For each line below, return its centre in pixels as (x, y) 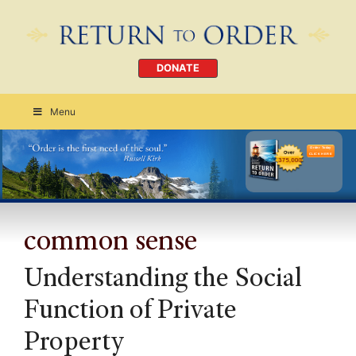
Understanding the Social (163, 280)
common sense (110, 243)
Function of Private (130, 312)
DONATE (178, 68)
